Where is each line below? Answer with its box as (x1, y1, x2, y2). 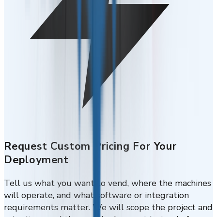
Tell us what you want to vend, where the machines (4, 177, 211, 189)
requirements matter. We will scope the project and (4, 201, 213, 214)
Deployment (4, 153, 69, 168)
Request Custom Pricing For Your (4, 139, 177, 154)
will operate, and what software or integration (4, 189, 189, 201)
